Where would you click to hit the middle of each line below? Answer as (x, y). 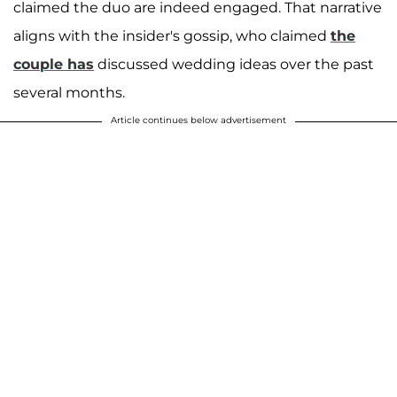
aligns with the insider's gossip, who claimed (172, 36)
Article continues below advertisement (198, 121)
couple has (54, 65)
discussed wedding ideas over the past (234, 65)
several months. (69, 93)
